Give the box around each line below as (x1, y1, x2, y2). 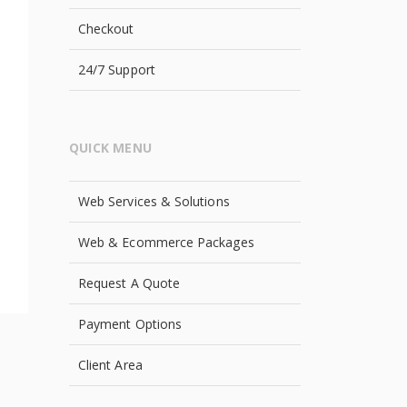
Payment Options (78, 315, 183, 333)
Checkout (78, 20, 134, 37)
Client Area (78, 356, 143, 373)
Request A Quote (78, 274, 181, 292)
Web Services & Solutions (78, 193, 230, 210)
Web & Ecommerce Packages (78, 233, 254, 251)
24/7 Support (78, 61, 155, 78)
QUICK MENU (69, 139, 153, 156)
